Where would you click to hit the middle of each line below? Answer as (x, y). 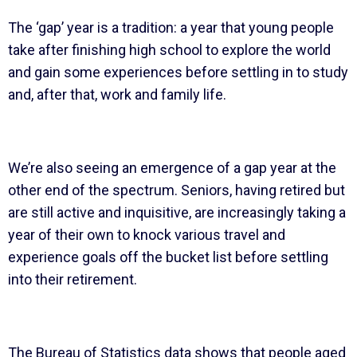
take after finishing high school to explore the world (169, 49)
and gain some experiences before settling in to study (178, 72)
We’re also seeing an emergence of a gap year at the (172, 167)
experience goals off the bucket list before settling (168, 257)
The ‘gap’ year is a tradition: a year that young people (171, 27)
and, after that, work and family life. (117, 94)
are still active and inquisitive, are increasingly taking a (177, 212)
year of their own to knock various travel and (146, 234)
